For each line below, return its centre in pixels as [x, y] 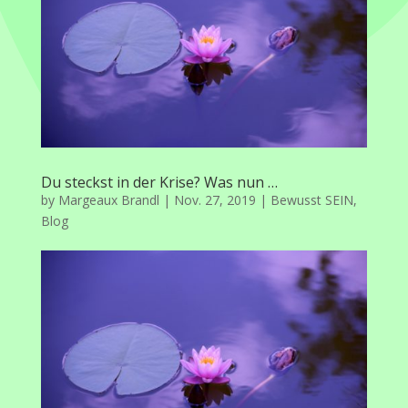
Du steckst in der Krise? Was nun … [159, 182]
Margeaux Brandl [108, 199]
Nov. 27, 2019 [214, 199]
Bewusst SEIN [311, 199]
